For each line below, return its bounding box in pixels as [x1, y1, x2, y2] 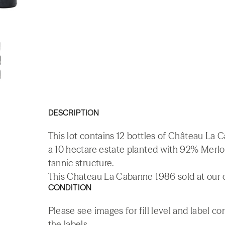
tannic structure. [48, 157, 114, 169]
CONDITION [48, 182, 92, 192]
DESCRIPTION [48, 107, 99, 118]
